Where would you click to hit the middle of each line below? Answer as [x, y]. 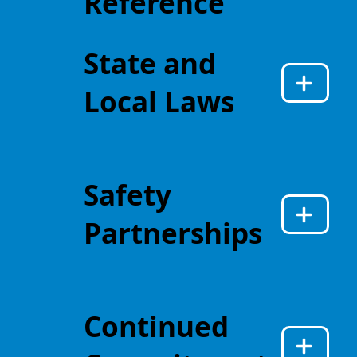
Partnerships [173, 233]
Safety [127, 195]
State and [149, 64]
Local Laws [159, 102]
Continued [156, 327]
